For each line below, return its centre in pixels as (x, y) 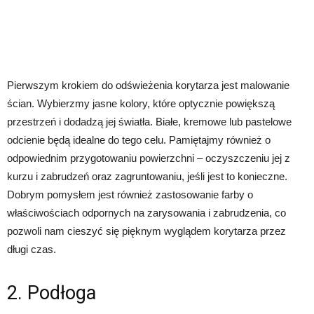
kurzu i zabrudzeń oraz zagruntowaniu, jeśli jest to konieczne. (147, 176)
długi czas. (32, 249)
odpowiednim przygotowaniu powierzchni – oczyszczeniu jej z (149, 158)
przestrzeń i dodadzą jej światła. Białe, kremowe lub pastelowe (149, 122)
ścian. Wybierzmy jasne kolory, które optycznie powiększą (141, 103)
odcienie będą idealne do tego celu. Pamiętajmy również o (139, 140)
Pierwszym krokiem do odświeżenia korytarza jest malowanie (148, 85)
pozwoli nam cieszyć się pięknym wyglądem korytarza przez (146, 231)
